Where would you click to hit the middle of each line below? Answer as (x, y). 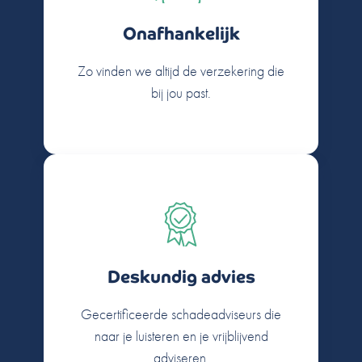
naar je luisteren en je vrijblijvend (181, 335)
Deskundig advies (181, 277)
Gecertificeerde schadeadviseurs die (181, 314)
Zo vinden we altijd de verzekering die (181, 70)
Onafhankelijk (181, 34)
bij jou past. (181, 92)
